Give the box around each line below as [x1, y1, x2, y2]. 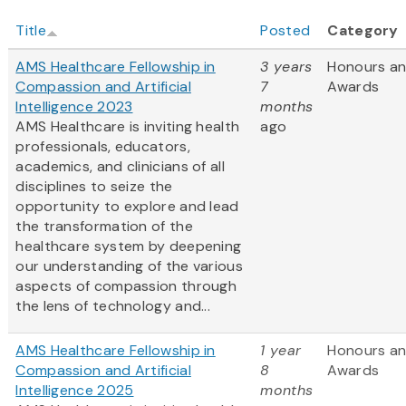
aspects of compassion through [15, 276, 237, 296]
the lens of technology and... [15, 296, 211, 316]
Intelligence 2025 [15, 381, 134, 401]
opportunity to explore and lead [15, 197, 239, 217]
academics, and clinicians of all [15, 157, 225, 177]
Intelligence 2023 [15, 97, 133, 117]
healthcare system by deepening [15, 237, 242, 256]
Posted [260, 21, 311, 41]
